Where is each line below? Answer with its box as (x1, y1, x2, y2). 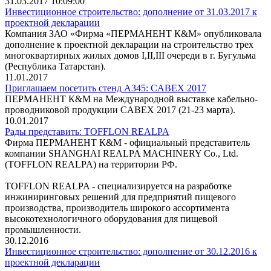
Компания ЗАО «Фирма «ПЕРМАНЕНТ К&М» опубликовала (5, 28, 261, 39)
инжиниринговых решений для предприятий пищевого (5, 191, 236, 202)
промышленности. (5, 224, 81, 235)
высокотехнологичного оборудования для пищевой (5, 213, 218, 224)
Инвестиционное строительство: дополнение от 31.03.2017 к (5, 6, 257, 17)
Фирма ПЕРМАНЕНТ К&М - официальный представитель (5, 137, 250, 148)
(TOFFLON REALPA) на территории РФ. (5, 158, 177, 169)
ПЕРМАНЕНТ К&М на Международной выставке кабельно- (5, 93, 258, 104)
